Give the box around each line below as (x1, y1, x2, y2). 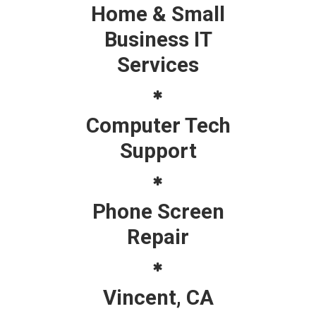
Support (119, 138, 197, 163)
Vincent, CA (102, 285, 214, 310)
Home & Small (91, 1, 225, 26)
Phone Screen (92, 199, 224, 224)
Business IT (104, 27, 212, 51)
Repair (127, 224, 189, 249)
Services (117, 52, 199, 77)
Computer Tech (85, 113, 231, 138)
